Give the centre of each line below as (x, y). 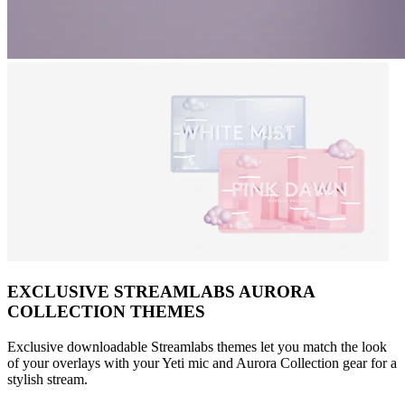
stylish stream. (47, 379)
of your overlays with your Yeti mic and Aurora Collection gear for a (202, 363)
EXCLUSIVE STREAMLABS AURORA (161, 292)
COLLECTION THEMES (106, 311)
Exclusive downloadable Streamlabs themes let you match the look (197, 346)
